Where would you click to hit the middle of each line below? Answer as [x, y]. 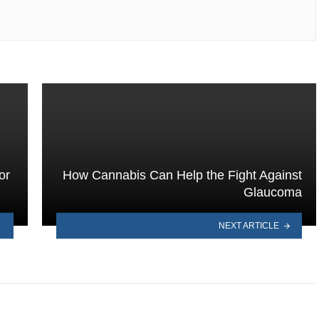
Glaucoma [273, 192]
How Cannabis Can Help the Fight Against [182, 175]
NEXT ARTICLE [249, 225]
